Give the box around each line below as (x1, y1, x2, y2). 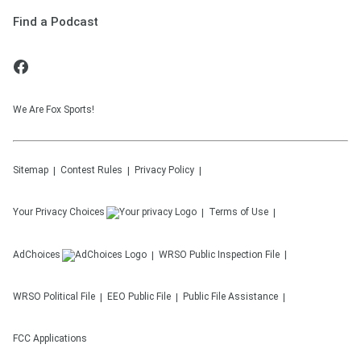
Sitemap (13, 164, 48, 176)
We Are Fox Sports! (13, 104, 94, 115)
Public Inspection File (189, 249, 280, 260)
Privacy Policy (135, 164, 194, 176)
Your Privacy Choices (13, 206, 105, 218)
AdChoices (13, 249, 60, 260)
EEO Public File (107, 291, 171, 302)
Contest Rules (60, 164, 122, 176)
